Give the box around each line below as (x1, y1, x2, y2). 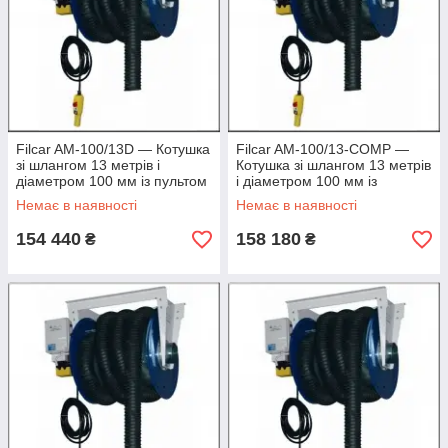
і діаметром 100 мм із (236, 173, 377, 190)
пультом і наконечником (236, 189, 393, 206)
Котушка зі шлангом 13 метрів (236, 157, 431, 174)
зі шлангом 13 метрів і (16, 157, 160, 174)
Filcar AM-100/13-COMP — (236, 141, 409, 158)
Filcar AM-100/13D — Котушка (16, 141, 210, 158)
